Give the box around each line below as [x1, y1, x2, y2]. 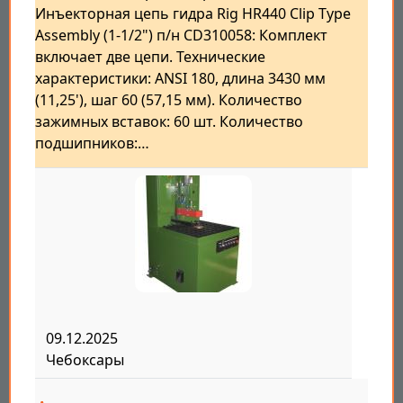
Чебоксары [46, 350, 124, 371]
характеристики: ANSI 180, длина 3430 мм [35, 68, 326, 89]
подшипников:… [35, 133, 149, 154]
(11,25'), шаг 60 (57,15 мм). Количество [35, 90, 302, 111]
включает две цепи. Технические [35, 47, 265, 67]
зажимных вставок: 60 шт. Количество [35, 112, 303, 132]
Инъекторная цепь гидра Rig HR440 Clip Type [35, 4, 351, 24]
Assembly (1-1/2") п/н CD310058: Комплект [35, 25, 327, 46]
